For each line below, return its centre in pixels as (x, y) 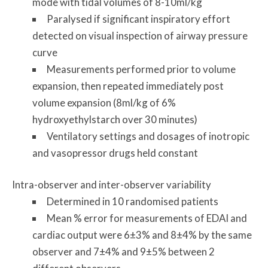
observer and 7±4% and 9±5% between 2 (123, 252)
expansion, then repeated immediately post (128, 86)
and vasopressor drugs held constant (115, 153)
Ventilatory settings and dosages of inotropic (148, 136)
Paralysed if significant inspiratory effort (138, 19)
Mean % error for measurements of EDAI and (147, 218)
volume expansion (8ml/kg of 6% (104, 103)
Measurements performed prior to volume (141, 69)
